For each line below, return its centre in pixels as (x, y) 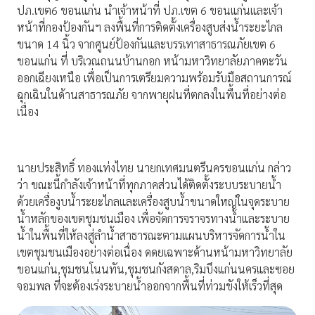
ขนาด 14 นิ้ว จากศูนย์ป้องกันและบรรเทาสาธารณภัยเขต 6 (146, 44)
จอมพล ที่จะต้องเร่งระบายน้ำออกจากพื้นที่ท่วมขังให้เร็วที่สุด (150, 286)
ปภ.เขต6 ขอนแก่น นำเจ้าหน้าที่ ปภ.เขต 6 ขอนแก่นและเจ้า (150, 11)
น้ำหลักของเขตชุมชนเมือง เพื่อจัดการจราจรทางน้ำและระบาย (153, 219)
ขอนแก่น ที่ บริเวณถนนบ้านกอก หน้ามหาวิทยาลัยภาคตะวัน (152, 61)
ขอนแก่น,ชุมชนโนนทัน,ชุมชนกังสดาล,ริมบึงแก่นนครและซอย (156, 269)
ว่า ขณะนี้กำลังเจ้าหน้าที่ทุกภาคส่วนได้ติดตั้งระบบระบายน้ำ (149, 185)
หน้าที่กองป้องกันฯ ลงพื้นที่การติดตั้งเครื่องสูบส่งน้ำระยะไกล (150, 27)
